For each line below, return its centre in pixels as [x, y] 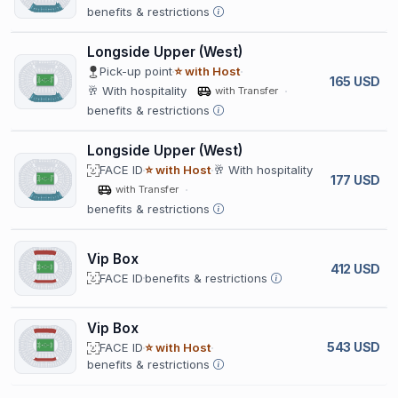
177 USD [355, 180]
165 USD [354, 81]
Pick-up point [136, 71]
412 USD [355, 268]
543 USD [353, 346]
